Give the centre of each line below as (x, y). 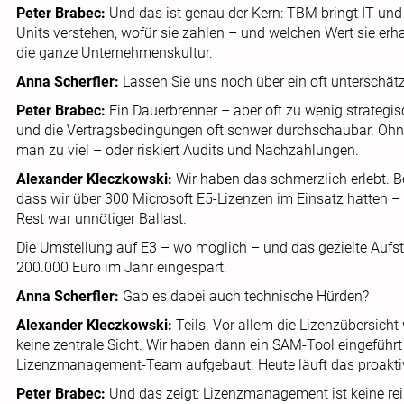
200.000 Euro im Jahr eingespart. (122, 267)
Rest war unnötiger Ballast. (101, 219)
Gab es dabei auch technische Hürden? (246, 296)
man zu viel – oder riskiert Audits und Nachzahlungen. (188, 150)
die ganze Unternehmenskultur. (115, 53)
